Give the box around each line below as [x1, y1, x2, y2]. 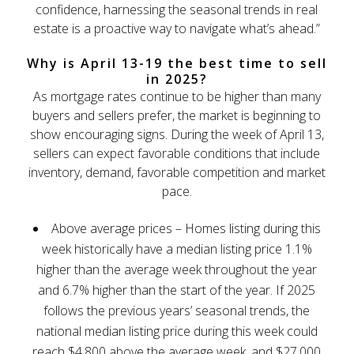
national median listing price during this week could [36, 322, 318, 340]
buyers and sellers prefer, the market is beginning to [32, 106, 322, 124]
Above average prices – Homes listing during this [51, 219, 321, 237]
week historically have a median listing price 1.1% [41, 239, 312, 258]
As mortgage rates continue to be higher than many [32, 87, 321, 105]
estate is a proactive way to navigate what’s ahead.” [33, 19, 321, 37]
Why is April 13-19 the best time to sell [26, 54, 327, 72]
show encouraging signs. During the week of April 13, [29, 125, 324, 143]
